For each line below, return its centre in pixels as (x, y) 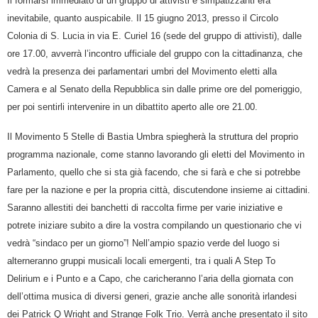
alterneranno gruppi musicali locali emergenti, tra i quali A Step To (141, 261)
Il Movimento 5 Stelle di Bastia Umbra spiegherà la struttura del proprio (153, 136)
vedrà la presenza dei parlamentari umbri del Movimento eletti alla (142, 71)
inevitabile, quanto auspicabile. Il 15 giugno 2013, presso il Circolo (143, 18)
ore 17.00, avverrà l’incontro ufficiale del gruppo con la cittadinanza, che (155, 53)
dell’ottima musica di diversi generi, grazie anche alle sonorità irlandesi (152, 296)
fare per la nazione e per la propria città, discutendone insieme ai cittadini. (159, 190)
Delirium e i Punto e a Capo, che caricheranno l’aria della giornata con (150, 278)
